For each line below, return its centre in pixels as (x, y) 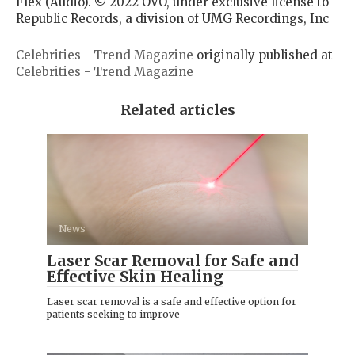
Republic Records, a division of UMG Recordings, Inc (172, 18)
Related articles (177, 109)
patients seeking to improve (113, 314)
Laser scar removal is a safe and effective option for (172, 301)
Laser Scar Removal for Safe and (172, 260)
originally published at (263, 55)
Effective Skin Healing (135, 276)
